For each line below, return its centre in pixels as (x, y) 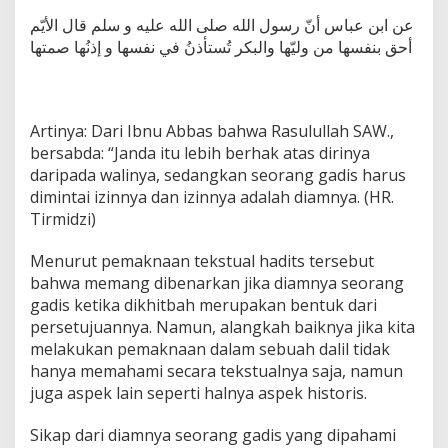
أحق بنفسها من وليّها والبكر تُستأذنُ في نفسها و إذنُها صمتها (221, 46)
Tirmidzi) (63, 218)
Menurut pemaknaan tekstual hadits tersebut (202, 260)
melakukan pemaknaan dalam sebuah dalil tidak (210, 348)
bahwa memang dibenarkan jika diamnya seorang (217, 282)
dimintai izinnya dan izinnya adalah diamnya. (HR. (212, 196)
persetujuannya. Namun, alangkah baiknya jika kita (222, 326)
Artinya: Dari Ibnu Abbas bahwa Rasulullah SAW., (212, 130)
